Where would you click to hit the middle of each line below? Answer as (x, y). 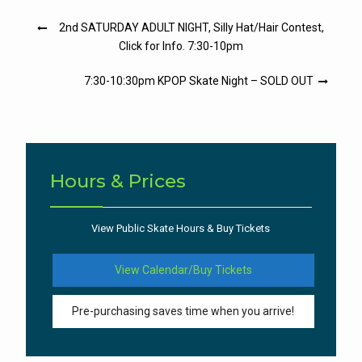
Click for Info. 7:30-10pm (181, 46)
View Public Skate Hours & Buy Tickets (181, 229)
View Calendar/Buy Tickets (183, 270)
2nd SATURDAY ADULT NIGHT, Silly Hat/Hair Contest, (192, 28)
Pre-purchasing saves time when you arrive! (183, 311)
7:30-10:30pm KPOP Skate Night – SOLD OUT (199, 81)
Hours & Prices (118, 181)
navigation (65, 47)
